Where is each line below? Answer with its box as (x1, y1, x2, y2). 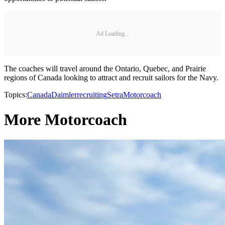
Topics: (4, 90, 27, 99)
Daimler (51, 90, 77, 99)
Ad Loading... (96, 30, 129, 37)
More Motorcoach (4, 110, 127, 129)
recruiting (77, 90, 107, 99)
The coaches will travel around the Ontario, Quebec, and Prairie (4, 64, 206, 73)
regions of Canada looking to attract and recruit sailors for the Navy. (4, 73, 218, 82)
